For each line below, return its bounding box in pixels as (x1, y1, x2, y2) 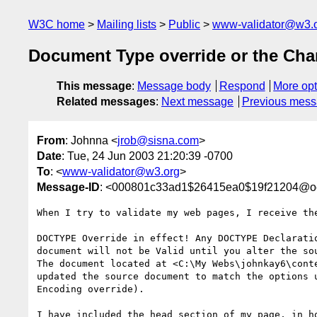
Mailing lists (97, 18, 156, 30)
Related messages (57, 96, 156, 108)
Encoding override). (37, 283, 144, 294)
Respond (219, 80, 265, 93)
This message (57, 80, 132, 93)
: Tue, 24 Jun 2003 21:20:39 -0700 (62, 149, 233, 162)
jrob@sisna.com (117, 134, 199, 146)
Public (168, 18, 200, 30)
